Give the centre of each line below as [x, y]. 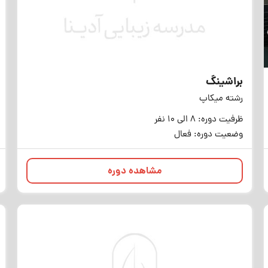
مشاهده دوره [135, 171]
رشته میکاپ [221, 99]
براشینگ [225, 82]
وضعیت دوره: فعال [209, 135]
